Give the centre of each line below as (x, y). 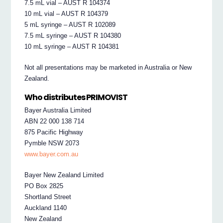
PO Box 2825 (44, 186)
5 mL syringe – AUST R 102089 (70, 25)
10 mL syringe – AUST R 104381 (72, 47)
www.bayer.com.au (52, 154)
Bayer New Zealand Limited (64, 175)
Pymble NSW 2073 (52, 143)
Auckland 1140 (46, 208)
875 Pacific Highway (54, 132)
